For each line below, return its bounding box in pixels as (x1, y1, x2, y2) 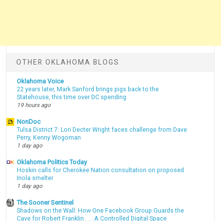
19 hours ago (17, 102, 51, 109)
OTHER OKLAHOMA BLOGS (16, 58, 120, 66)
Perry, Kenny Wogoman (17, 134, 81, 142)
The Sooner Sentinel (17, 198, 74, 206)
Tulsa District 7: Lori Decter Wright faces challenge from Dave (17, 126, 187, 134)
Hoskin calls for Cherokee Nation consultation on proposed (17, 166, 184, 174)
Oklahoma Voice (17, 77, 64, 85)
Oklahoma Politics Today (17, 158, 87, 166)
